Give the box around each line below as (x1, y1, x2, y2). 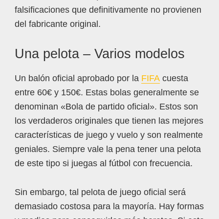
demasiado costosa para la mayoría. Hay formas (15, 201, 204, 211)
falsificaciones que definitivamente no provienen (15, 5, 201, 15)
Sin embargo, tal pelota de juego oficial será (15, 187, 186, 197)
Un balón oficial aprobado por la (15, 73, 141, 83)
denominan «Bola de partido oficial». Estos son (15, 102, 198, 111)
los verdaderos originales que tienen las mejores (15, 116, 203, 126)
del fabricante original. (15, 19, 101, 29)
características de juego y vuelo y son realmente (15, 130, 203, 140)
